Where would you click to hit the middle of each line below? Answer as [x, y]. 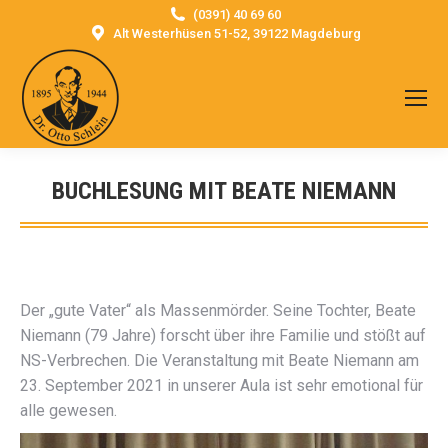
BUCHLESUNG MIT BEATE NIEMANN [224, 190]
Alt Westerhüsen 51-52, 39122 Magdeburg [236, 33]
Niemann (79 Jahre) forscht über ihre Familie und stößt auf [223, 335]
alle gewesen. [68, 410]
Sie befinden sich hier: [301, 220]
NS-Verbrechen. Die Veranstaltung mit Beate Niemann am [219, 360]
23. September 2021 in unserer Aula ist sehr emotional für [221, 385]
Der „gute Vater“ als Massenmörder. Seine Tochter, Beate [218, 310]
